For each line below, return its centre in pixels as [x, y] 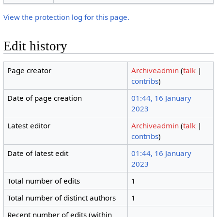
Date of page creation [45, 98]
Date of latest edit [38, 153]
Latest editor [29, 126]
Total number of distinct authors [62, 198]
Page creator [30, 70]
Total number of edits [44, 181]
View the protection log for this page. [66, 17]
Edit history [35, 46]
